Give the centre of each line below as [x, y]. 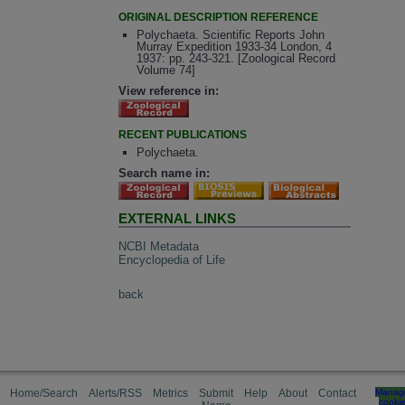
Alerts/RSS [115, 393]
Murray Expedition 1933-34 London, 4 [234, 47]
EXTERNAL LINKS [178, 219]
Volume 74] [165, 71]
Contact [337, 393]
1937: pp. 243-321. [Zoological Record [235, 59]
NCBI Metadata [159, 246]
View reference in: [169, 90]
